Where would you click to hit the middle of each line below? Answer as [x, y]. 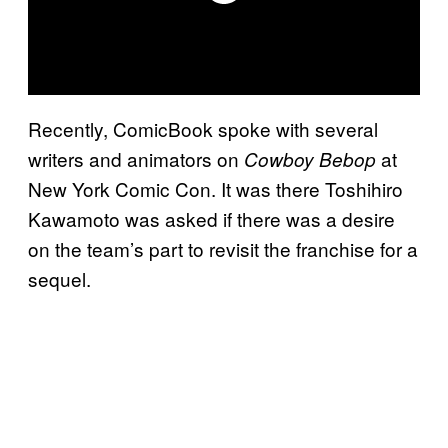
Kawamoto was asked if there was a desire [211, 218]
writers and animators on [136, 158]
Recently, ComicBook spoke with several [203, 128]
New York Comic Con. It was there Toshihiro [215, 188]
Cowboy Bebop [310, 158]
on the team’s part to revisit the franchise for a [223, 248]
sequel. [59, 278]
